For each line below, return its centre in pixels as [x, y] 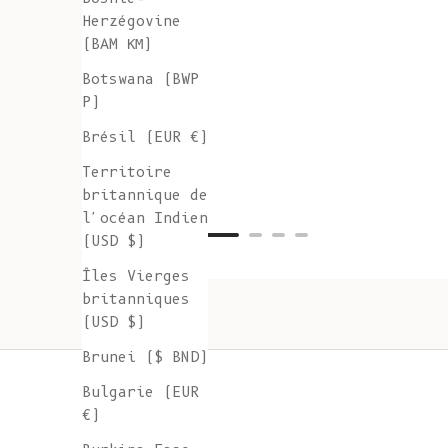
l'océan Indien [145, 218]
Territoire [127, 172]
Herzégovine [131, 21]
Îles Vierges [136, 276]
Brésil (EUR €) [145, 137]
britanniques [136, 299]
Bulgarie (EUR [140, 392]
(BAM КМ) [117, 44]
